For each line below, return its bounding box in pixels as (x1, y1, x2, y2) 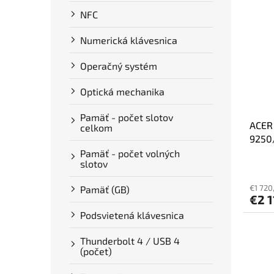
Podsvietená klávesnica (80, 209, 184, 221)
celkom (80, 121, 113, 133)
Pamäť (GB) (80, 183, 130, 195)
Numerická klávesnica (80, 34, 177, 46)
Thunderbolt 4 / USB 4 (80, 234, 180, 246)
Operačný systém (80, 59, 157, 72)
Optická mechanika (80, 85, 165, 97)
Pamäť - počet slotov (80, 111, 173, 123)
